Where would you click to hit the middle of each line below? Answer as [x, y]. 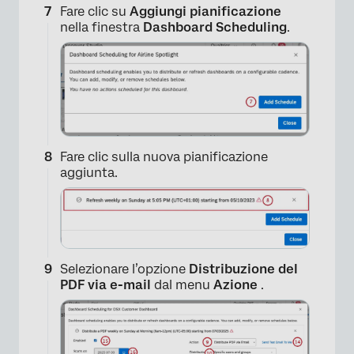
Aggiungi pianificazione [205, 12]
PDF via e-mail [105, 285]
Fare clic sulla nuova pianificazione [164, 156]
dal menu [182, 285]
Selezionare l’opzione [124, 269]
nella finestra [102, 28]
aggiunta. [89, 172]
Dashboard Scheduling [215, 28]
